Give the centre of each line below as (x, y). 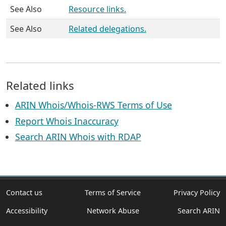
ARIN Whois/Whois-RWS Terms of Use (93, 105)
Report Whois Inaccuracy (67, 121)
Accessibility (27, 210)
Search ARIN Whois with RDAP (78, 136)
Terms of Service (113, 193)
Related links (40, 86)
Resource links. (97, 9)
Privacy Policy (196, 193)
